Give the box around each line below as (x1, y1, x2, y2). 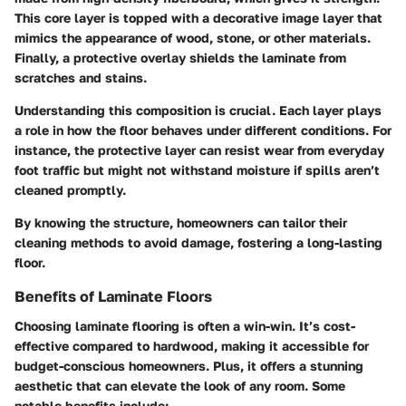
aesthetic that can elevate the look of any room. (14, 377, 312, 393)
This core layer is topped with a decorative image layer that (14, 10, 382, 26)
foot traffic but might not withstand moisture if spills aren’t (14, 162, 380, 179)
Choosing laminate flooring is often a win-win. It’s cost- (14, 317, 355, 333)
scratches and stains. (14, 70, 147, 86)
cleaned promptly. (14, 182, 126, 198)
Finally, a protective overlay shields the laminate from (14, 50, 346, 66)
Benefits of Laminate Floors (14, 287, 212, 306)
